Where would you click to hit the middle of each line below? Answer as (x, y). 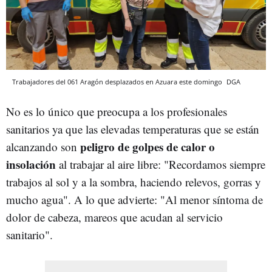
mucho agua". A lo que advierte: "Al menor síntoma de (134, 200)
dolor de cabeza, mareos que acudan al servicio (114, 217)
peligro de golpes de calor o (146, 147)
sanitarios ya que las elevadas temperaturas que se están (133, 129)
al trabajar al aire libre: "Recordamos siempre (161, 165)
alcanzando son (42, 147)
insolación (31, 165)
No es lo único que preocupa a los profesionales (117, 112)
